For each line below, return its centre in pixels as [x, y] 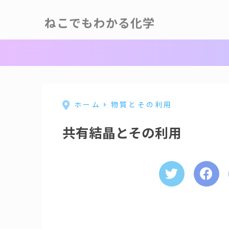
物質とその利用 [142, 104]
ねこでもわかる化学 [100, 23]
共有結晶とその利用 [122, 132]
